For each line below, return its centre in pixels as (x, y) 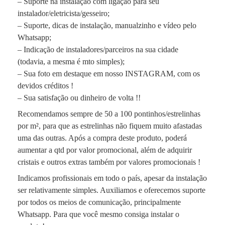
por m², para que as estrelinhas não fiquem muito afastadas (110, 126)
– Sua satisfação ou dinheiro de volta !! (79, 98)
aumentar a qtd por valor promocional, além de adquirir (105, 150)
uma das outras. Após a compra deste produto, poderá (102, 138)
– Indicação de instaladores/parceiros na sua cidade (98, 49)
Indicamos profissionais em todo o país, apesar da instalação (112, 178)
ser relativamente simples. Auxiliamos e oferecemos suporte (111, 190)
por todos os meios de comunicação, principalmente (99, 202)
